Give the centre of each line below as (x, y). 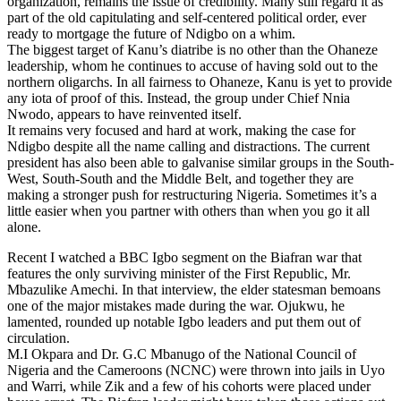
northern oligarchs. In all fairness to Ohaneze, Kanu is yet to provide (200, 81)
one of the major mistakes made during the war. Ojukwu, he (176, 305)
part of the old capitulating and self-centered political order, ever (187, 17)
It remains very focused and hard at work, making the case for (181, 130)
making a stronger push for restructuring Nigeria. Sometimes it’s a (192, 194)
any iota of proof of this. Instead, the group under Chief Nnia (179, 98)
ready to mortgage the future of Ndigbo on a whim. (151, 33)
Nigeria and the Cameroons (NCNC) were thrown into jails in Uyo (196, 370)
